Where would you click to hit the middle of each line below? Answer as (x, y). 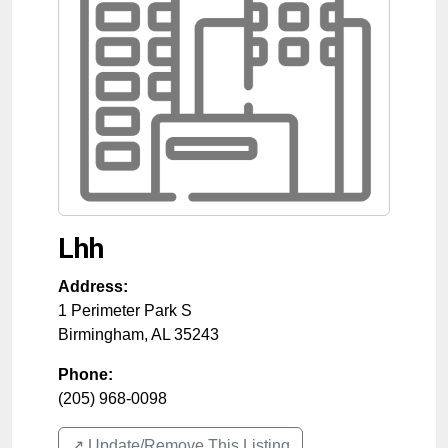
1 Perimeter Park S (125, 310)
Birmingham (101, 334)
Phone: (85, 374)
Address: (93, 286)
